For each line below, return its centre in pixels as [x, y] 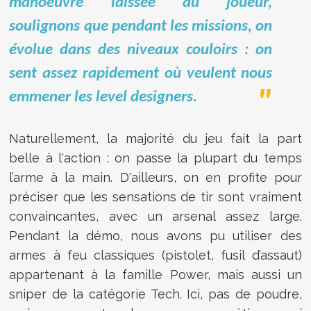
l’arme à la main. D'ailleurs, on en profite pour [155, 177]
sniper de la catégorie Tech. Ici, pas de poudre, [155, 294]
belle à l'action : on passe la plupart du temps [155, 158]
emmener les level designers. [103, 97]
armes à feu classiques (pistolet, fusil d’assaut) [155, 255]
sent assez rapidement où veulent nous [141, 74]
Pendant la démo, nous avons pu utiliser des [155, 235]
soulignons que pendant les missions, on [141, 26]
